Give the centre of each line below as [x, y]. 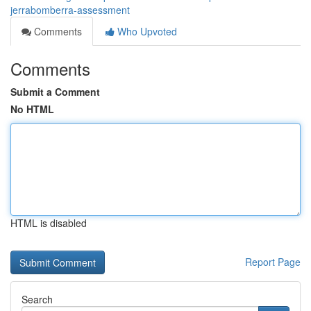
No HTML [32, 109]
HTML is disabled [49, 223]
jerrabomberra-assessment [70, 10]
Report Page [273, 262]
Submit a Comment [55, 92]
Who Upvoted [146, 31]
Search [37, 299]
